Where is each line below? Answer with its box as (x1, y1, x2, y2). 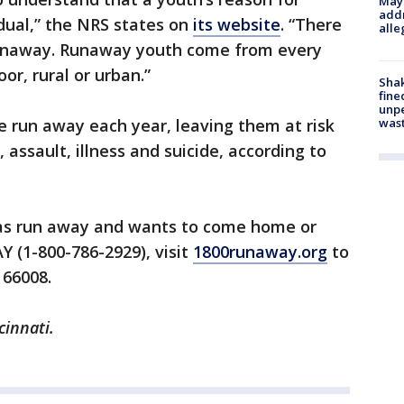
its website (193, 14, 280, 36)
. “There (280, 14, 342, 36)
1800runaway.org (193, 241, 327, 263)
